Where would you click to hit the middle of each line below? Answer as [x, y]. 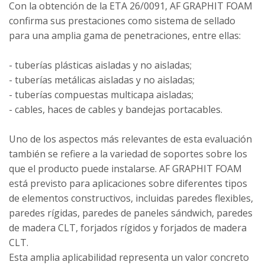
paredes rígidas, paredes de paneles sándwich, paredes [131, 213]
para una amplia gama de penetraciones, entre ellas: [125, 35]
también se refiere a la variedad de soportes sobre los [128, 154]
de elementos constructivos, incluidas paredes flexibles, [131, 198]
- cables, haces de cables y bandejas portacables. [116, 109]
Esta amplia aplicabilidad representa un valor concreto [129, 257]
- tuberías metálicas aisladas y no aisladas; [102, 80]
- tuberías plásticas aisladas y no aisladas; [100, 65]
